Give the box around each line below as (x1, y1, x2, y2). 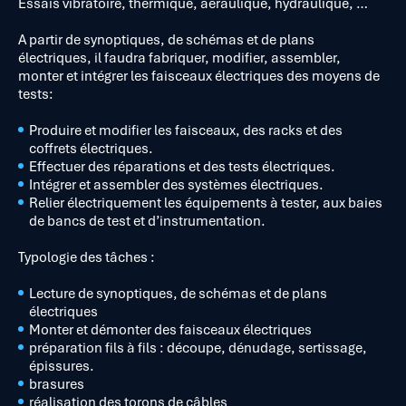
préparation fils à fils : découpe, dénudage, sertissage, (29, 338, 367, 356)
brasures (29, 374, 84, 392)
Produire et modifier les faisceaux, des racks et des (29, 121, 343, 139)
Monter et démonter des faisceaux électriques (29, 320, 312, 338)
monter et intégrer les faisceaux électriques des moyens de (18, 66, 380, 84)
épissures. (29, 356, 94, 374)
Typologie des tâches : (18, 247, 155, 266)
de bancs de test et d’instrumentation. (29, 211, 266, 229)
